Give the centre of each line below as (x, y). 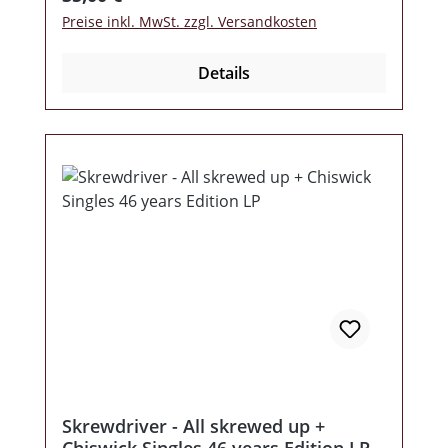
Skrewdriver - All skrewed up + (193, 426)
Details (224, 73)
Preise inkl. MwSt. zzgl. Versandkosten (189, 22)
